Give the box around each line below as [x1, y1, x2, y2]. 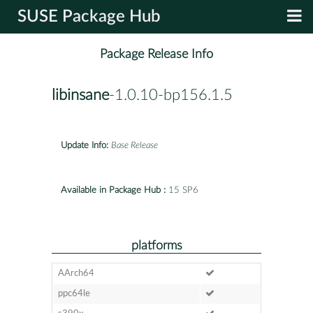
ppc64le [57, 289, 90, 298]
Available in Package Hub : [61, 185, 166, 195]
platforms [131, 239, 182, 252]
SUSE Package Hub [17, 8, 161, 25]
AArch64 [57, 268, 94, 278]
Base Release [111, 140, 158, 150]
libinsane [52, 87, 109, 103]
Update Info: [61, 140, 108, 150]
